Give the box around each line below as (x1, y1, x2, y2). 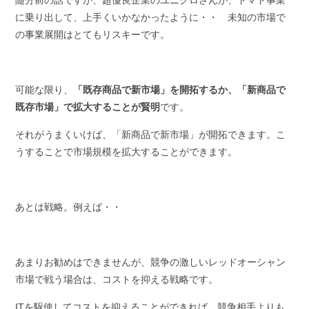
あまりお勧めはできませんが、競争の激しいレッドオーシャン (15, 257, 286, 268)
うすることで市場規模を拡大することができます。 (15, 146, 238, 158)
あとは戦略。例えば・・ (15, 201, 122, 213)
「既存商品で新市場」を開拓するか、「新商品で (73, 84, 286, 96)
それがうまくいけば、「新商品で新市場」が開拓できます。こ (15, 129, 286, 141)
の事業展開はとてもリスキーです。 (15, 29, 170, 41)
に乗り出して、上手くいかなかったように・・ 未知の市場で (15, 12, 286, 23)
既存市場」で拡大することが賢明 (15, 101, 161, 113)
